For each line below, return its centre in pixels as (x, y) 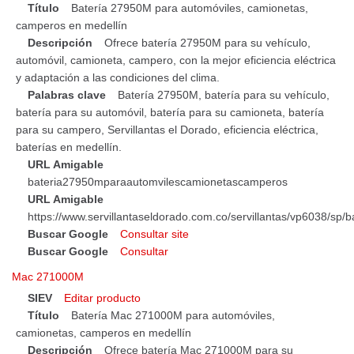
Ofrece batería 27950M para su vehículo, (207, 42)
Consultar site (154, 233)
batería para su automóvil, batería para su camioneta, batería (170, 112)
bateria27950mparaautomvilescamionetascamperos (158, 181)
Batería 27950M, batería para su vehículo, (224, 94)
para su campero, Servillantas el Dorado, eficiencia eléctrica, (167, 129)
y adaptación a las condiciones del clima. (118, 77)
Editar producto (102, 298)
